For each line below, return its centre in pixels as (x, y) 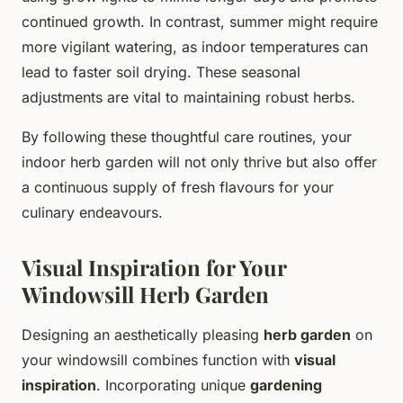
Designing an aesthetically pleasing (143, 334)
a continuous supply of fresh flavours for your (178, 187)
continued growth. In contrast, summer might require (200, 21)
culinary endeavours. (92, 212)
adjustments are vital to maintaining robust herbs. (188, 97)
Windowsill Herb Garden (145, 294)
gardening (286, 385)
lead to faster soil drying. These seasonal (161, 72)
